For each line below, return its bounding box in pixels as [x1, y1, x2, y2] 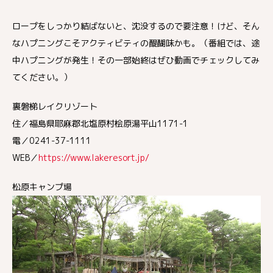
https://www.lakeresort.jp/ [38, 151, 149, 163]
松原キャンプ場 [12, 180, 72, 193]
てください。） [12, 71, 72, 83]
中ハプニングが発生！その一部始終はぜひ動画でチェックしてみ [12, 54, 260, 66]
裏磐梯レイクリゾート [12, 100, 97, 112]
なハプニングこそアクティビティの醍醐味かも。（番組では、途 [12, 37, 260, 49]
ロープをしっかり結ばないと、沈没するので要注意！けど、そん [12, 19, 260, 32]
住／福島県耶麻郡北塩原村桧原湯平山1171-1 [12, 117, 188, 129]
